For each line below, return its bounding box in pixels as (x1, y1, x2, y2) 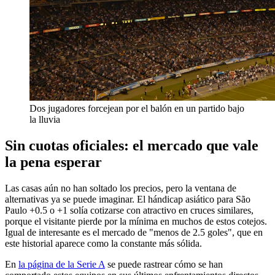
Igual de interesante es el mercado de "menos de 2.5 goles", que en (5, 227, 263, 238)
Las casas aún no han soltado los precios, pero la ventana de (5, 183, 236, 194)
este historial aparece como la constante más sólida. (5, 238, 202, 249)
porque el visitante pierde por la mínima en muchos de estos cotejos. (5, 216, 267, 227)
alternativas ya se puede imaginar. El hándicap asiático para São (5, 194, 250, 205)
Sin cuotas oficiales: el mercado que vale (5, 137, 258, 154)
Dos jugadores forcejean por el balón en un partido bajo (29, 103, 244, 114)
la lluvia (29, 114, 60, 125)
